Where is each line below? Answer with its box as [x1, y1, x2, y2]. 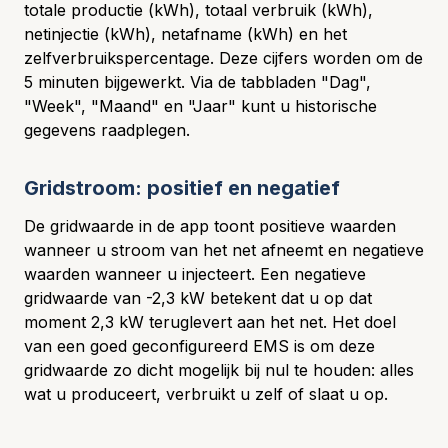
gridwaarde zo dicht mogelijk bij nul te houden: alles [24, 360, 414, 380]
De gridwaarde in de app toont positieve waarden [24, 216, 396, 236]
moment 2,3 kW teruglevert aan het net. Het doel [24, 312, 396, 332]
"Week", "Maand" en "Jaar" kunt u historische [24, 96, 377, 116]
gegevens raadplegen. [24, 120, 190, 140]
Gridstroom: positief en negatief [24, 176, 340, 200]
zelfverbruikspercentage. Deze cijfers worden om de [24, 48, 423, 68]
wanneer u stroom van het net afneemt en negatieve [24, 240, 424, 260]
